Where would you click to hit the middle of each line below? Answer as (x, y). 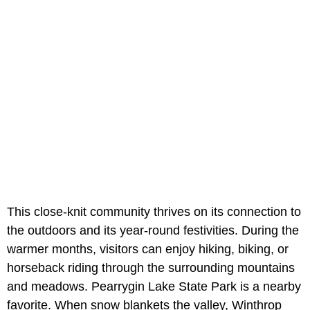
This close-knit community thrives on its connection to (154, 211)
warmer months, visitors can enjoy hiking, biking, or (148, 249)
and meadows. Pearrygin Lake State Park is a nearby (154, 286)
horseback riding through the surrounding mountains (151, 267)
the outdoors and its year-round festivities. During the (153, 230)
